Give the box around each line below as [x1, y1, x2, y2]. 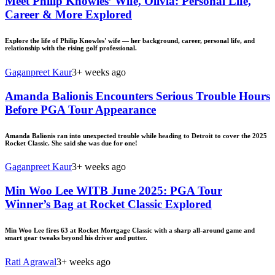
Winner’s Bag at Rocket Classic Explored [5, 198, 212, 211]
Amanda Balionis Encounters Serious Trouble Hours [5, 89, 270, 103]
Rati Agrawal [5, 257, 56, 268]
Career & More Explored [5, 7, 132, 21]
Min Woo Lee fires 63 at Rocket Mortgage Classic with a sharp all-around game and [5, 227, 255, 234]
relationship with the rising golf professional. [5, 44, 137, 52]
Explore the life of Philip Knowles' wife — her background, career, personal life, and [5, 36, 255, 44]
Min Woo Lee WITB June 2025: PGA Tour [5, 184, 222, 198]
